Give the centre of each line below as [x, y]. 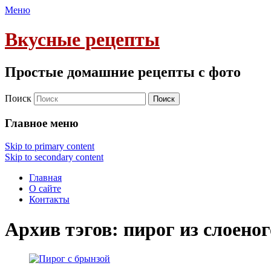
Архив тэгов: [64, 229]
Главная [45, 178]
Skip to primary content [50, 146]
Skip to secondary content [54, 157]
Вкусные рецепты [82, 40]
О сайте [45, 189]
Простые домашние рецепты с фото [123, 72]
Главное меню [42, 123]
